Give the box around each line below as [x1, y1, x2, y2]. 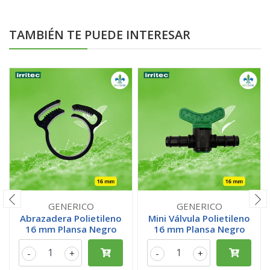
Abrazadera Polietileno [20, 212, 122, 224]
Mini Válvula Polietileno [148, 212, 250, 224]
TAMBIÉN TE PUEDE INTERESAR [9, 27, 190, 43]
